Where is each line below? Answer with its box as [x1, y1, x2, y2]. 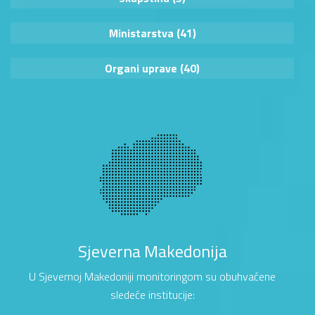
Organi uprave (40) [105, 60, 200, 77]
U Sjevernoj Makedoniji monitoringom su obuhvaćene [29, 268, 276, 285]
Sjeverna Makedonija [77, 238, 227, 264]
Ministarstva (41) [108, 25, 196, 42]
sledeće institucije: [110, 286, 195, 304]
